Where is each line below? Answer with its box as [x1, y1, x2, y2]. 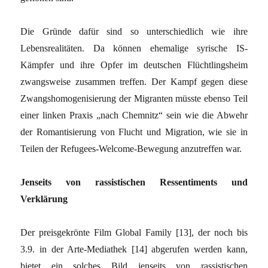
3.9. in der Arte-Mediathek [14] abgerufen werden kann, [20, 243, 248, 254]
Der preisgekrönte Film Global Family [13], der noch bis [20, 227, 248, 237]
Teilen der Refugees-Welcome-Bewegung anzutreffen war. [20, 143, 242, 154]
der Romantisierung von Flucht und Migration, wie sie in [20, 126, 248, 137]
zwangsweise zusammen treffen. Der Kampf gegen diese [20, 76, 248, 87]
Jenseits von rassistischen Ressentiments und [20, 176, 248, 187]
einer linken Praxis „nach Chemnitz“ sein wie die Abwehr [20, 109, 248, 120]
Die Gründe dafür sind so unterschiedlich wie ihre [20, 26, 248, 36]
